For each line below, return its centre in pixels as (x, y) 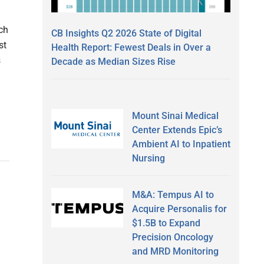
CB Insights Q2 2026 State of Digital (126, 33)
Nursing (148, 158)
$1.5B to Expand (166, 223)
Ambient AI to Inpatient (181, 144)
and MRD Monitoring (175, 251)
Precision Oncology (172, 237)
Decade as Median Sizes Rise (113, 61)
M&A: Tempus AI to (173, 194)
